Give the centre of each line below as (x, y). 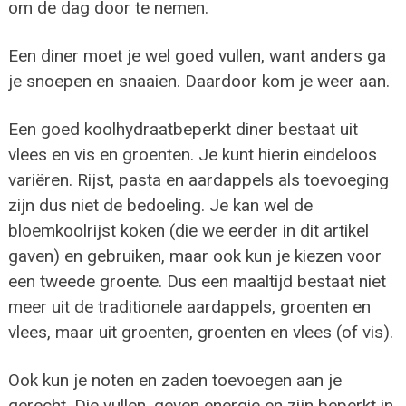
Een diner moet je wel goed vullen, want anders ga (197, 55)
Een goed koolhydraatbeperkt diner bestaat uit (183, 129)
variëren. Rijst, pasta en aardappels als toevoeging (198, 179)
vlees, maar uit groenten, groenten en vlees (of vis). (200, 332)
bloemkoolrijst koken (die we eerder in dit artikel (188, 230)
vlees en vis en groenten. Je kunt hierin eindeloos (192, 154)
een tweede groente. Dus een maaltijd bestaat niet (197, 281)
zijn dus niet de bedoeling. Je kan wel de (160, 205)
